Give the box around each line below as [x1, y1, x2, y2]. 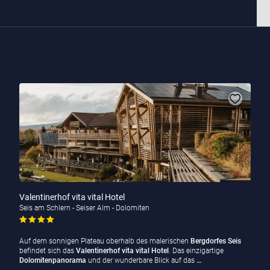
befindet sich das [19, 246, 76, 256]
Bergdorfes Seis [190, 237, 241, 246]
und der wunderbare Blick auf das [86, 256, 196, 265]
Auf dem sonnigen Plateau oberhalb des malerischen [19, 237, 190, 246]
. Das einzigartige [168, 246, 224, 256]
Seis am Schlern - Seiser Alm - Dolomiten [19, 204, 149, 213]
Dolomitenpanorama [19, 256, 86, 265]
